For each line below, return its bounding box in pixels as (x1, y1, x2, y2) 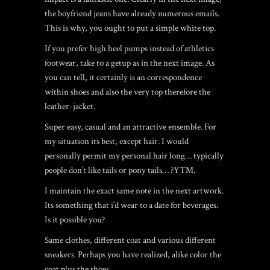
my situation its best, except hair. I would (45, 136, 189, 147)
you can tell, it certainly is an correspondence (45, 72, 202, 83)
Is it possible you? (45, 214, 105, 225)
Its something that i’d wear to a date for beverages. (45, 199, 218, 211)
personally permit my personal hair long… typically (45, 150, 224, 162)
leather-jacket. (45, 101, 95, 112)
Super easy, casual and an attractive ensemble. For (45, 121, 216, 133)
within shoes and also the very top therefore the (45, 86, 210, 98)
